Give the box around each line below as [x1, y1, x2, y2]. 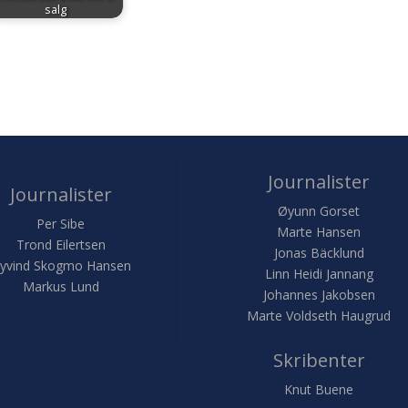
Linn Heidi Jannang [264, 264, 373, 282]
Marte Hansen [277, 222, 362, 240]
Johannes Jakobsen [262, 285, 375, 303]
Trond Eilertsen [15, 235, 106, 253]
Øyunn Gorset [278, 201, 361, 219]
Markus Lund [22, 277, 99, 295]
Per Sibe [36, 214, 86, 232]
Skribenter [272, 347, 365, 372]
